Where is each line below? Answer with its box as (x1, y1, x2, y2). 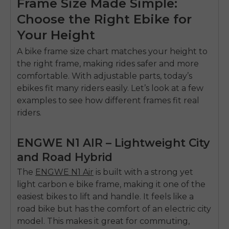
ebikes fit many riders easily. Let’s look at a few (17, 83, 203, 93)
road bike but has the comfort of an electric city (17, 204, 211, 214)
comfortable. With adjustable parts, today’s (17, 71, 192, 81)
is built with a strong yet (94, 167, 193, 177)
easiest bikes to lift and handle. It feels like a (17, 192, 194, 202)
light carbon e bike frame (17, 179, 120, 190)
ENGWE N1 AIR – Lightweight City (17, 135, 210, 149)
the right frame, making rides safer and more (17, 58, 199, 68)
